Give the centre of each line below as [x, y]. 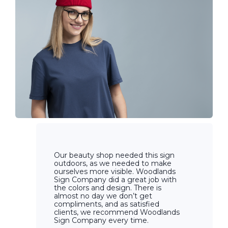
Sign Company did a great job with [116, 180]
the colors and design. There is [108, 188]
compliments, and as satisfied [107, 204]
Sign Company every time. [102, 221]
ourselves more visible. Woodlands [115, 172]
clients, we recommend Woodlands [117, 212]
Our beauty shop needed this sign [115, 155]
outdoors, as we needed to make [113, 164]
